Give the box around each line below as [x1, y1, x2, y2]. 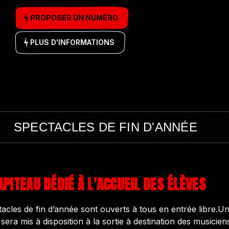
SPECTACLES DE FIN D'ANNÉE [13, 120, 197, 134]
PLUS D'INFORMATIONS [30, 37, 114, 47]
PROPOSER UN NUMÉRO [30, 13, 118, 22]
